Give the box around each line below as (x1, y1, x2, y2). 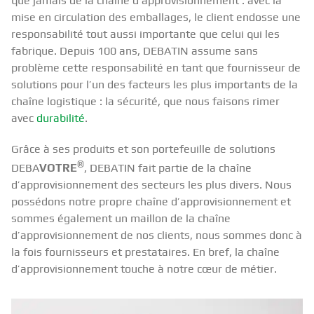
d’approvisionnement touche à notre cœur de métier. (11, 262, 277, 276)
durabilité (36, 111, 85, 125)
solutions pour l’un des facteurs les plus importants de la (11, 77, 298, 91)
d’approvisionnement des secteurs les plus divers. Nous (11, 178, 292, 192)
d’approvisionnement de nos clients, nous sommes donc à (11, 228, 302, 243)
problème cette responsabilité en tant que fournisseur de (11, 60, 301, 74)
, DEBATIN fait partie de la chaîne (84, 161, 252, 175)
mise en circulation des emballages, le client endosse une (11, 10, 301, 24)
